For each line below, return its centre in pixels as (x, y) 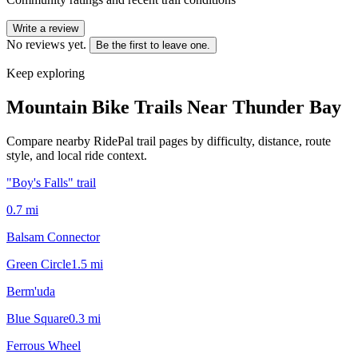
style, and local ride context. (77, 155)
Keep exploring (46, 73)
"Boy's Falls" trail (51, 182)
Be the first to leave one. (153, 45)
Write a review (46, 28)
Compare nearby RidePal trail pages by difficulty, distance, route (169, 141)
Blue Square (38, 318)
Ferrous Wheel (44, 345)
